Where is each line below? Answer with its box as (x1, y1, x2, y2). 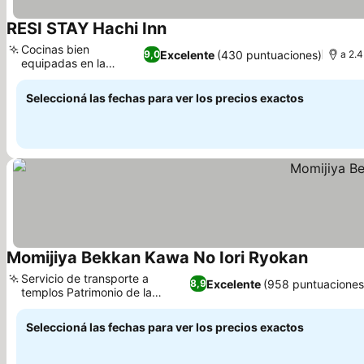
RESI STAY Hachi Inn (6, 19, 167, 38)
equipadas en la (21, 56, 106, 70)
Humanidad (21, 299, 82, 313)
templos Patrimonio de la (21, 285, 152, 299)
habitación (21, 70, 76, 84)
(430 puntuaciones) (216, 47, 322, 62)
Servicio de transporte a (21, 271, 149, 285)
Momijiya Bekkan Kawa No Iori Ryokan (6, 248, 308, 267)
